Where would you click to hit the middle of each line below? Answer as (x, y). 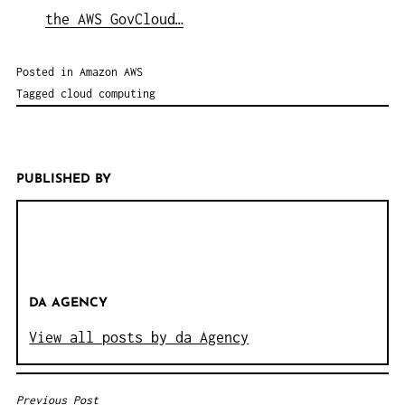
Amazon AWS (111, 72)
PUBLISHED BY (64, 180)
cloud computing (108, 94)
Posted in (48, 72)
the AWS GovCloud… (114, 19)
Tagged (38, 94)
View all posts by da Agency (139, 338)
